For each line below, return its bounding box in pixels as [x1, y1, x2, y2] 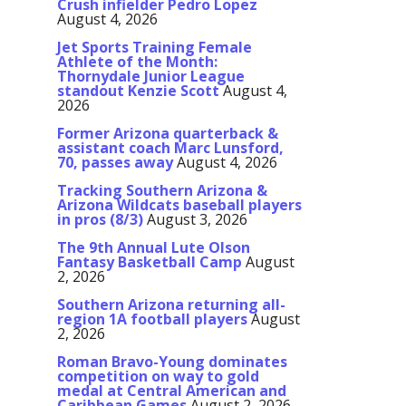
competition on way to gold [57, 366, 259, 387]
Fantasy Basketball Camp [57, 252, 242, 273]
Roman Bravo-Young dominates [57, 352, 287, 372]
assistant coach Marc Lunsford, [57, 138, 284, 159]
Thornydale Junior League [57, 66, 245, 87]
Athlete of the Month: [57, 52, 217, 72]
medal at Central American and [57, 381, 286, 401]
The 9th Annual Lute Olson [57, 237, 250, 258]
